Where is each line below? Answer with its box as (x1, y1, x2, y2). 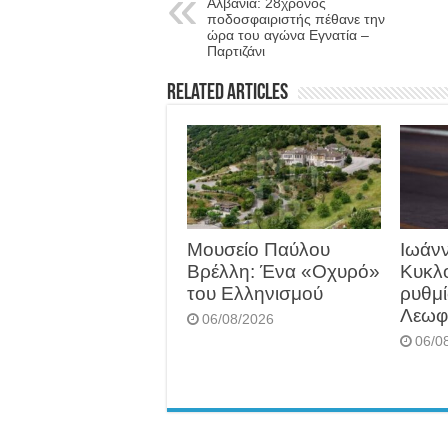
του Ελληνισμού (187, 282, 323, 304)
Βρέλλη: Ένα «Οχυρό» (187, 260, 380, 282)
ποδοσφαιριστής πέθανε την (207, 11, 385, 28)
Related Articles (167, 82, 288, 106)
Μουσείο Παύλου (187, 238, 330, 260)
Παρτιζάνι (207, 43, 265, 60)
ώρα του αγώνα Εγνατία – (207, 27, 369, 44)
